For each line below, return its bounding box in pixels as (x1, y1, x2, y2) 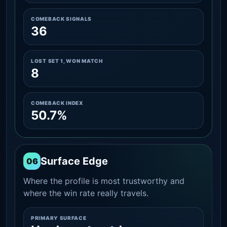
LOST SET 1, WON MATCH (31, 57, 103, 64)
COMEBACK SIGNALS (31, 15, 92, 22)
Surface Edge (41, 155, 108, 167)
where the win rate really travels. (23, 187, 148, 198)
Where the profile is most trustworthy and (23, 175, 184, 186)
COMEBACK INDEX (31, 99, 84, 106)
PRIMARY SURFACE (31, 214, 87, 221)
